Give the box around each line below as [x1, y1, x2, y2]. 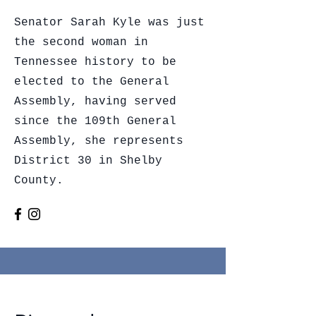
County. [14, 174, 63, 187]
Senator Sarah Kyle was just [14, 16, 205, 29]
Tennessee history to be [14, 56, 176, 68]
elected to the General [14, 75, 169, 88]
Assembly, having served [14, 95, 176, 108]
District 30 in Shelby [14, 154, 162, 167]
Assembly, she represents [14, 135, 183, 147]
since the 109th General [14, 115, 176, 128]
